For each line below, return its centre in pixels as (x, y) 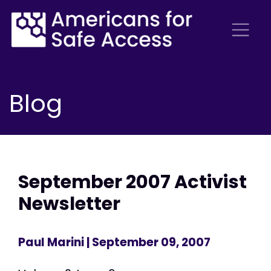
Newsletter (69, 204)
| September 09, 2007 (147, 242)
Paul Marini (51, 242)
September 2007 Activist (132, 182)
